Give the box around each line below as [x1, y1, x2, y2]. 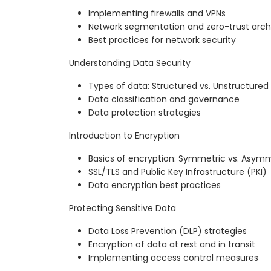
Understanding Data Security [69, 57, 191, 70]
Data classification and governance [88, 93, 240, 106]
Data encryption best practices [88, 179, 221, 192]
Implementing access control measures [88, 252, 258, 264]
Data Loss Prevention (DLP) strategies [88, 225, 247, 238]
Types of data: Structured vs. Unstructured [88, 80, 269, 93]
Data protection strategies [88, 106, 201, 119]
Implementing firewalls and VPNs [88, 7, 226, 20]
